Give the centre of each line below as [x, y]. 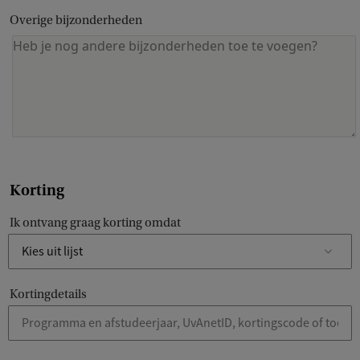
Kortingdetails [48, 295]
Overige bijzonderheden [76, 20]
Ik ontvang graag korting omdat [95, 223]
